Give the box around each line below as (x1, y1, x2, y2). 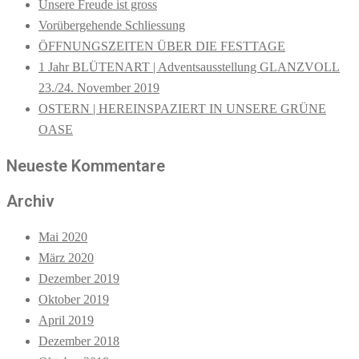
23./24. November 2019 (38, 81, 159, 95)
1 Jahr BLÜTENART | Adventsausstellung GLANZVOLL (38, 60, 340, 75)
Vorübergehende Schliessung (38, 18, 185, 33)
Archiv (6, 192, 54, 212)
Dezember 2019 (38, 272, 119, 286)
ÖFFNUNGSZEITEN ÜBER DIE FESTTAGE (38, 39, 285, 54)
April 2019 (38, 313, 94, 328)
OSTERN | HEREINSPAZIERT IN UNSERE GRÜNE (38, 102, 326, 116)
